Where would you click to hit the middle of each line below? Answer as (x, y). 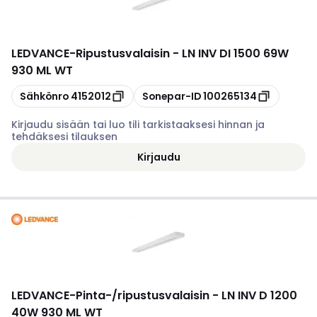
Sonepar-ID (172, 96)
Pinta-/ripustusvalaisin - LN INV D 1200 (186, 295)
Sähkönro (44, 96)
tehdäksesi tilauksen (64, 137)
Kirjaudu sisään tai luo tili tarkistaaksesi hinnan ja (138, 125)
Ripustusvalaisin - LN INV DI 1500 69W (182, 53)
